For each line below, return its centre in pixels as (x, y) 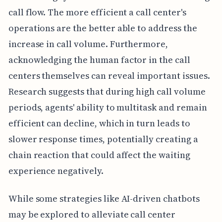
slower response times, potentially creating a (103, 139)
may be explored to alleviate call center (92, 214)
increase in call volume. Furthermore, (88, 44)
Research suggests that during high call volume (107, 91)
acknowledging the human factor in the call (99, 59)
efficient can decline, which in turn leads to (99, 123)
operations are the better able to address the (103, 28)
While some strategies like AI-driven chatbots (104, 198)
